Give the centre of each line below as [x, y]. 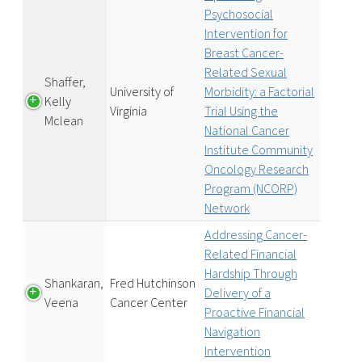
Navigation [232, 331]
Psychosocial [239, 14]
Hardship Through [251, 273]
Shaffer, [65, 82]
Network [227, 208]
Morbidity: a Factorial [259, 91]
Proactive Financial [255, 312]
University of [142, 91]
